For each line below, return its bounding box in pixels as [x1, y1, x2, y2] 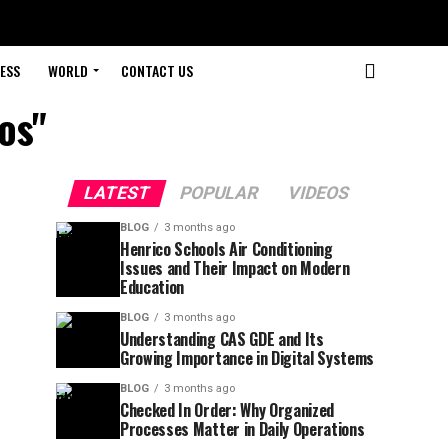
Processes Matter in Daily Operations [120, 417, 365, 441]
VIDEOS [284, 183, 352, 203]
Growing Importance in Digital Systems [120, 346, 375, 370]
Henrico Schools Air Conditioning [120, 237, 333, 261]
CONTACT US [120, 60, 193, 81]
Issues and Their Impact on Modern [120, 256, 350, 280]
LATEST [80, 183, 153, 203]
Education [120, 275, 185, 299]
